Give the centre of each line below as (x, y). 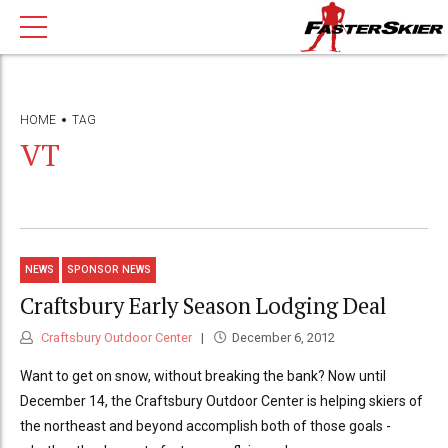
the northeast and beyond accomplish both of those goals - (205, 426)
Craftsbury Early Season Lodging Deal (203, 305)
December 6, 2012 (283, 338)
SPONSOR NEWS (109, 270)
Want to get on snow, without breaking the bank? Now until (203, 376)
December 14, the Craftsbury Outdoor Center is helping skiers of (221, 401)
